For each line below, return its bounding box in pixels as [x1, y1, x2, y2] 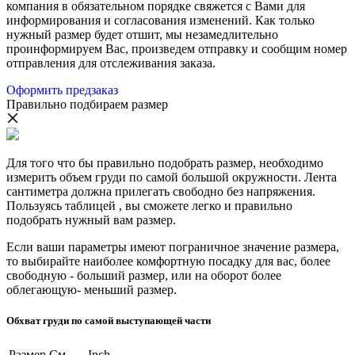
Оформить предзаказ [6, 83, 118, 97]
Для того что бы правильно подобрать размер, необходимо [6, 156, 323, 170]
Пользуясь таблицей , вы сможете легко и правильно [6, 199, 292, 213]
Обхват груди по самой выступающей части [6, 315, 211, 327]
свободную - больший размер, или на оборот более [6, 269, 281, 283]
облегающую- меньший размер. [6, 283, 177, 297]
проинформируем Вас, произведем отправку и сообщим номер [6, 42, 347, 56]
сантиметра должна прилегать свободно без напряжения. [6, 185, 315, 199]
